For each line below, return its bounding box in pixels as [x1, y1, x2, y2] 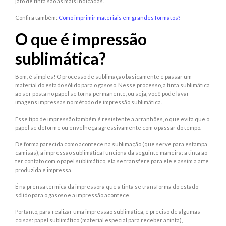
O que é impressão [15, 29, 147, 49]
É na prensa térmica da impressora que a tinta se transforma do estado [15, 183, 198, 190]
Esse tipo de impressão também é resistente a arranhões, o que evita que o [15, 116, 209, 123]
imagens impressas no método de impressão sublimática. [15, 99, 162, 106]
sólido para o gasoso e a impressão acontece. [15, 192, 130, 199]
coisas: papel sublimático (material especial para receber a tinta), [15, 217, 183, 224]
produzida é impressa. [15, 166, 72, 174]
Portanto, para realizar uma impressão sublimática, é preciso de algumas [15, 208, 200, 215]
